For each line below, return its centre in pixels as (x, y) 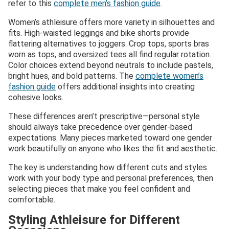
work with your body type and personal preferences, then (111, 178)
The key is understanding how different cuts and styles (108, 167)
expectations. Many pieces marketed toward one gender (110, 138)
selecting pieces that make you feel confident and (99, 189)
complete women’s (169, 76)
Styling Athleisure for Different (94, 220)
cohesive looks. (36, 97)
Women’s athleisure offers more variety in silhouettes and (111, 22)
